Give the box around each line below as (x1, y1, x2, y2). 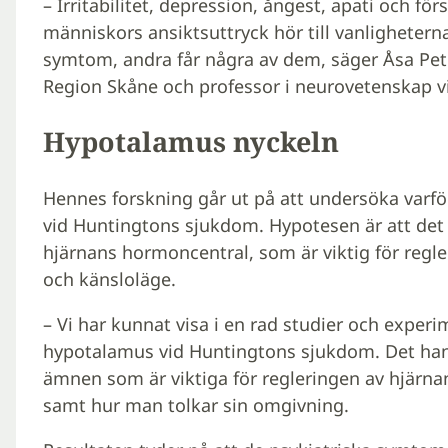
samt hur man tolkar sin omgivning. (42, 392, 349, 417)
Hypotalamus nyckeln (42, 123, 339, 161)
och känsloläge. (42, 266, 176, 291)
